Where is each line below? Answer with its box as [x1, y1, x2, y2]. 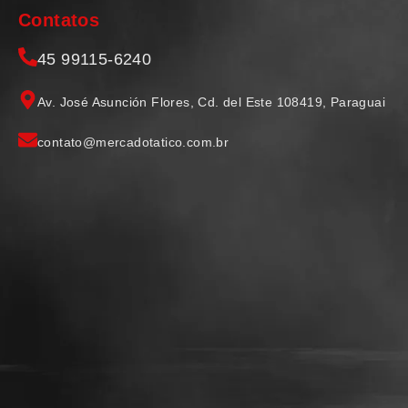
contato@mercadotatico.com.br [37, 134, 229, 149]
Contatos [18, 9, 100, 30]
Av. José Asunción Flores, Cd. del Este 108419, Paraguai [37, 94, 385, 109]
